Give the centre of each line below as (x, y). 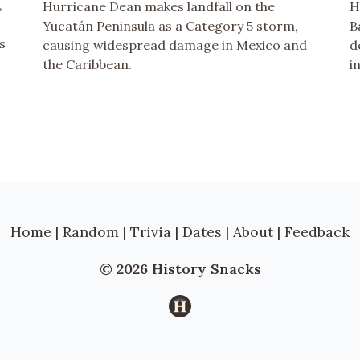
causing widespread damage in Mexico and (175, 45)
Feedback (317, 231)
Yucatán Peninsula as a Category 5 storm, (171, 25)
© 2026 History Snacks (180, 269)
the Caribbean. (88, 64)
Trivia (151, 231)
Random (91, 231)
